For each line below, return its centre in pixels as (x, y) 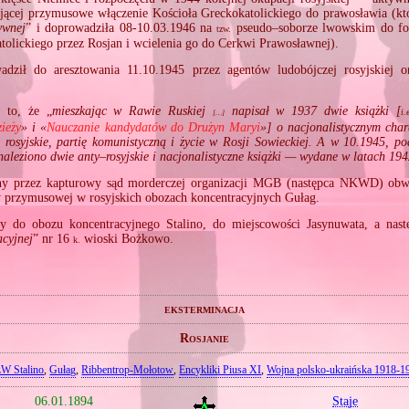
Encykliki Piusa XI (220, 369)
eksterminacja (204, 309)
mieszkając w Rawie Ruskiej (132, 110)
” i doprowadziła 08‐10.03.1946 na (121, 27)
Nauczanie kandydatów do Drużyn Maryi (154, 127)
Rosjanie (204, 338)
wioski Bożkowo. (127, 239)
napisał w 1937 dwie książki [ (312, 110)
